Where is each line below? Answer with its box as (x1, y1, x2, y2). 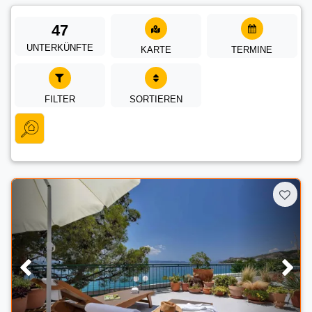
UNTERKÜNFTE (26, 42, 93, 53)
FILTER (44, 94, 75, 105)
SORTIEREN (129, 94, 182, 105)
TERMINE (231, 45, 273, 56)
